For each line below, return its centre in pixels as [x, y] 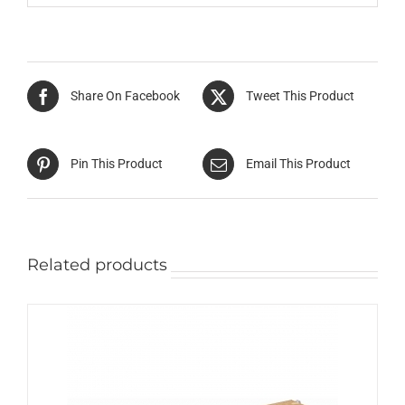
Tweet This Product [300, 95]
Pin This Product [117, 163]
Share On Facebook [125, 95]
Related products [97, 264]
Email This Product [298, 163]
